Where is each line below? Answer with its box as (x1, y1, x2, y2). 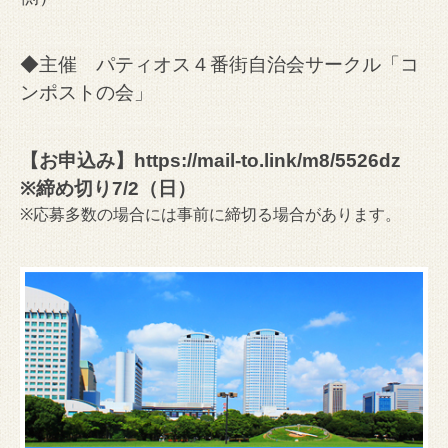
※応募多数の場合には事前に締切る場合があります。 (20, 205, 401, 223)
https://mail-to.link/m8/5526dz (134, 149, 401, 171)
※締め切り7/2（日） (20, 177, 196, 199)
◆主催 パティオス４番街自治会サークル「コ (20, 53, 419, 75)
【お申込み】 (20, 149, 134, 171)
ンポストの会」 (20, 81, 153, 103)
